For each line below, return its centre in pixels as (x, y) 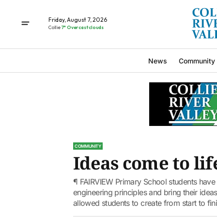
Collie (55, 27)
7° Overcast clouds (83, 27)
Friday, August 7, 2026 (78, 19)
